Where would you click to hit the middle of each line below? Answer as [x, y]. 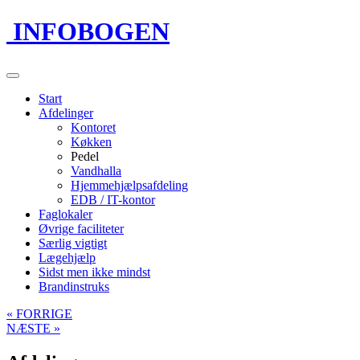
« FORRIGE [39, 313]
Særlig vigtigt [73, 243]
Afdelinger [66, 112]
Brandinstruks [74, 286]
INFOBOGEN [88, 32]
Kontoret [93, 127]
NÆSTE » [33, 328]
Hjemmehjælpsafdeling [129, 185]
